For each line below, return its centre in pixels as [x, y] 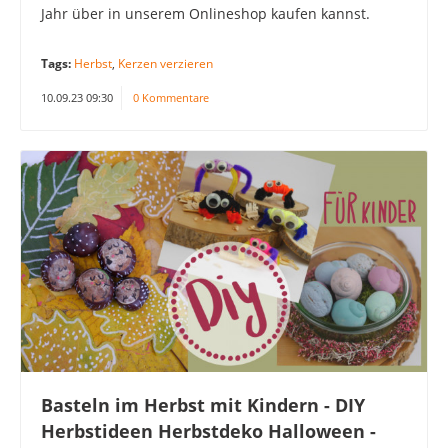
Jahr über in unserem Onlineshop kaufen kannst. [205, 13]
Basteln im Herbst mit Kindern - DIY [203, 405]
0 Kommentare [171, 97]
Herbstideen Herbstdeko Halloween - [208, 431]
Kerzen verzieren [165, 63]
